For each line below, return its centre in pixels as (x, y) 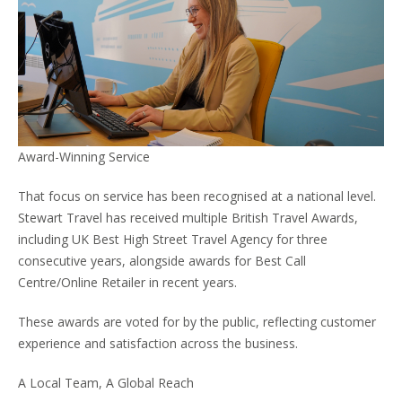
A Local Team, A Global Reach (106, 383)
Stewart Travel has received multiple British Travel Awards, (188, 218)
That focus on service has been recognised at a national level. (197, 197)
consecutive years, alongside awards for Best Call (162, 261)
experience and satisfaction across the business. (158, 344)
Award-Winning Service (84, 157)
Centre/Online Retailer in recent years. (127, 283)
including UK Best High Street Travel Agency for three (173, 240)
